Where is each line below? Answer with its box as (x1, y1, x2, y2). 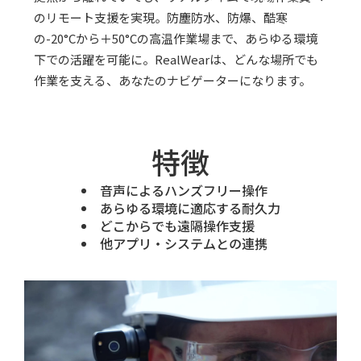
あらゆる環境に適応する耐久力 (99, 198, 280, 218)
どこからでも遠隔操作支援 (99, 216, 255, 236)
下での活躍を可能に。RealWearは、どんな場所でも (34, 51, 318, 68)
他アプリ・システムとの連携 (99, 234, 268, 254)
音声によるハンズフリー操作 (99, 180, 268, 201)
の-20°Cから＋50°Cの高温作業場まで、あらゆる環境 (34, 30, 317, 48)
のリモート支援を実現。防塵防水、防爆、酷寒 (34, 9, 288, 27)
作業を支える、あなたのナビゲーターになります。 (34, 72, 311, 89)
